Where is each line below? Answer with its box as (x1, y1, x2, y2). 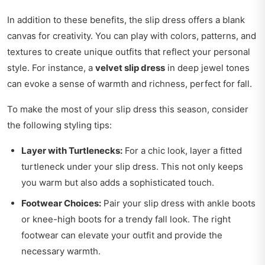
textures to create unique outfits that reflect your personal (7, 46, 250, 57)
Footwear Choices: (21, 197, 101, 209)
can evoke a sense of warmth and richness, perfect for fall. (7, 77, 252, 89)
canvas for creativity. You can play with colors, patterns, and (7, 30, 256, 41)
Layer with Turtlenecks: (21, 144, 122, 156)
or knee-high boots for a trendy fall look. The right (21, 213, 231, 225)
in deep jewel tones (165, 62, 250, 73)
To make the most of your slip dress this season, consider (7, 103, 248, 115)
